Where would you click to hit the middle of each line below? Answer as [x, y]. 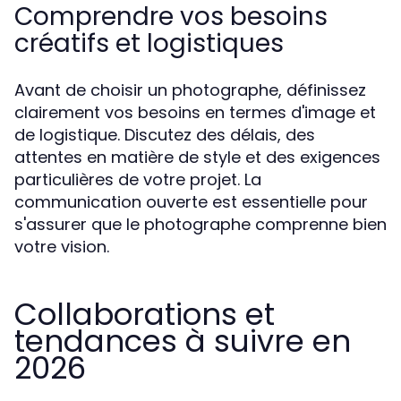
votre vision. [62, 247]
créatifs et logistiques [149, 43]
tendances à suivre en [183, 341]
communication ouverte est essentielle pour [191, 202]
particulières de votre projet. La [138, 179]
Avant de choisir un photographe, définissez [190, 90]
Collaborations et [145, 314]
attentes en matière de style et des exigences [197, 157]
